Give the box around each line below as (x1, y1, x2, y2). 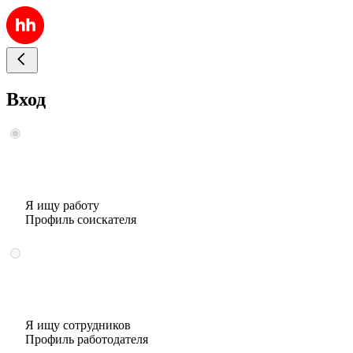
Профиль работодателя (25, 332, 148, 346)
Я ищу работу (25, 198, 99, 212)
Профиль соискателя (25, 212, 136, 226)
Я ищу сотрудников (25, 318, 131, 332)
